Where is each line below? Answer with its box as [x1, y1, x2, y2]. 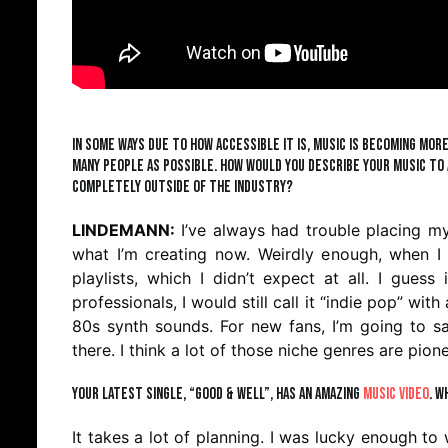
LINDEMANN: [72, 220, 175, 241]
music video [363, 384, 429, 405]
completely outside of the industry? [72, 177, 293, 198]
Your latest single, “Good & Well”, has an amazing [72, 384, 363, 405]
